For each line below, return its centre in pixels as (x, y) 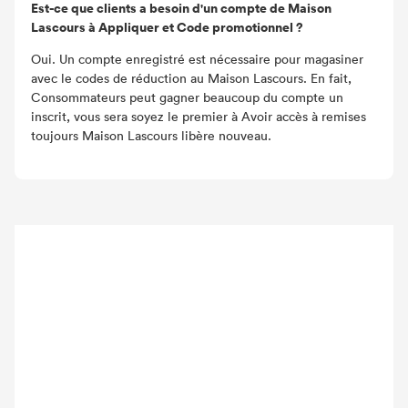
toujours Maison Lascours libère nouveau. (151, 135)
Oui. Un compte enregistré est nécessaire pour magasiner (197, 59)
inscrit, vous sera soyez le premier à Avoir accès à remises (199, 116)
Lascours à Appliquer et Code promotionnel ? (167, 27)
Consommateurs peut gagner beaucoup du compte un (187, 97)
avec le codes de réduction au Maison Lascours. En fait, (191, 78)
